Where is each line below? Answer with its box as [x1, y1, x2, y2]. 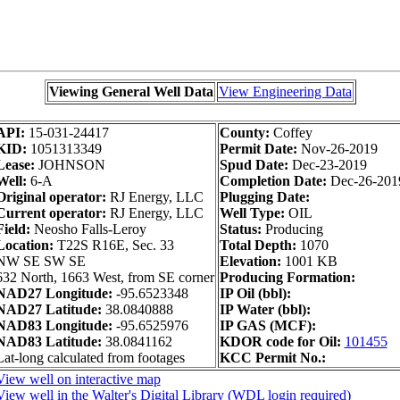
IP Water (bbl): [219, 302, 311, 317]
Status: [219, 221, 265, 237]
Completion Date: [219, 173, 330, 188]
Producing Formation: [219, 270, 355, 285]
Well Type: [219, 205, 288, 221]
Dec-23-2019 [291, 157, 367, 172]
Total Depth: [219, 237, 300, 253]
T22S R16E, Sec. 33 [56, 237, 174, 253]
